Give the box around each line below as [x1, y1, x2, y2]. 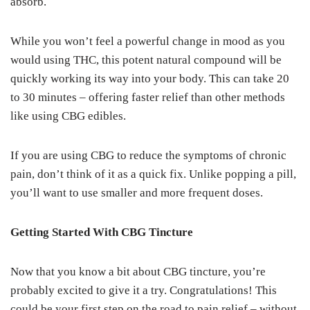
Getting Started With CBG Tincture [10, 226, 193, 239]
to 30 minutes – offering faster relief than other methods [10, 91, 285, 104]
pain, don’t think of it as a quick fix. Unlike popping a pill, [10, 167, 296, 181]
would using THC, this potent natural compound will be [10, 53, 282, 66]
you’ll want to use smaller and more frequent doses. [10, 186, 266, 199]
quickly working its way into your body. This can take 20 [10, 72, 289, 85]
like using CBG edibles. [10, 109, 129, 122]
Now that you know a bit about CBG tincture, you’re [10, 265, 266, 278]
